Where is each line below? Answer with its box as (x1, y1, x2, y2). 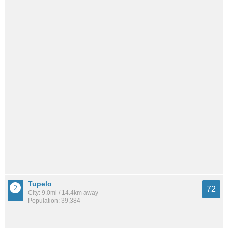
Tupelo (28, 179, 52, 188)
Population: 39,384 (28, 196, 80, 204)
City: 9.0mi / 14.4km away (28, 189, 98, 196)
